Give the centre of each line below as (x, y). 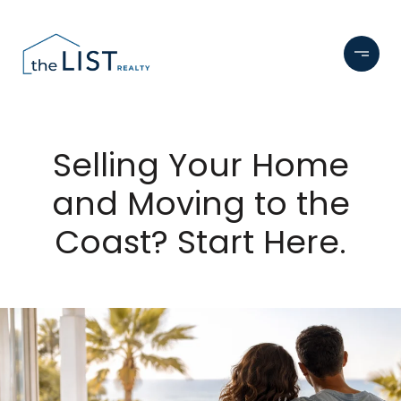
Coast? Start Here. (200, 242)
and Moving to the (200, 204)
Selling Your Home (200, 165)
